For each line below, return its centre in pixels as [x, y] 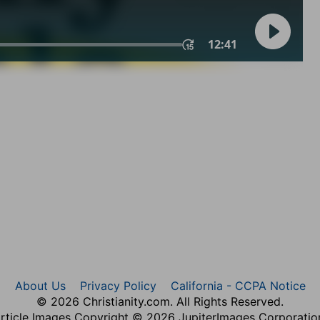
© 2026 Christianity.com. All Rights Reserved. [160, 301]
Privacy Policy [118, 285]
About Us [40, 285]
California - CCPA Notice [238, 285]
